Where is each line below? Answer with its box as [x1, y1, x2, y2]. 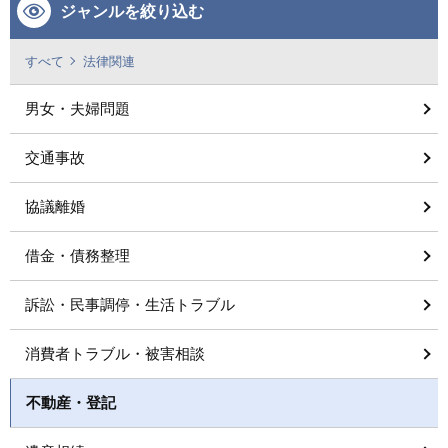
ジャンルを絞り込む [60, 3, 204, 20]
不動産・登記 [26, 394, 116, 411]
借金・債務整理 [25, 247, 130, 264]
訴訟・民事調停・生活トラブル [25, 296, 235, 313]
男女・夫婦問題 [25, 100, 130, 117]
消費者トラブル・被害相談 [25, 345, 205, 362]
